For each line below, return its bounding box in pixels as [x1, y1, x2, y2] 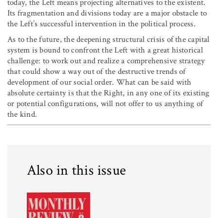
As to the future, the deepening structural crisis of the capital [7, 34, 210, 45]
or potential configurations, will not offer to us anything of [7, 98, 203, 109]
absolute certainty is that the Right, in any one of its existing [7, 87, 210, 98]
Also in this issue [27, 161, 127, 181]
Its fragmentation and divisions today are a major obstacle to [7, 7, 207, 18]
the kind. [7, 109, 37, 120]
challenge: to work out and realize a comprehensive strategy [7, 55, 205, 66]
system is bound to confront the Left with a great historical [7, 44, 203, 55]
